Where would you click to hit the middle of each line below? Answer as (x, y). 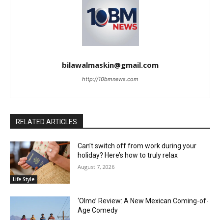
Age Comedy (98, 210)
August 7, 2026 (96, 167)
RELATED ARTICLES (46, 122)
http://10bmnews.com (110, 79)
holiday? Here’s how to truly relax (128, 155)
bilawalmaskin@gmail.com (110, 65)
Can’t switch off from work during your (137, 146)
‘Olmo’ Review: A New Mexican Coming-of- (143, 201)
